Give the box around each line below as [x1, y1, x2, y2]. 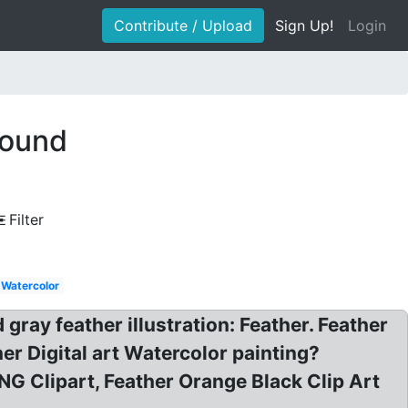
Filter [9, 210, 44, 229]
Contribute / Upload [114, 16, 252, 35]
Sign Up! [275, 16, 333, 35]
